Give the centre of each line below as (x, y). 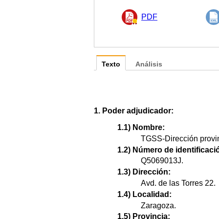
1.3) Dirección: (144, 172)
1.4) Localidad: (144, 194)
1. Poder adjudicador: (134, 110)
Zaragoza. (158, 205)
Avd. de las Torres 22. (178, 183)
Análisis (149, 64)
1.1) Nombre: (141, 127)
